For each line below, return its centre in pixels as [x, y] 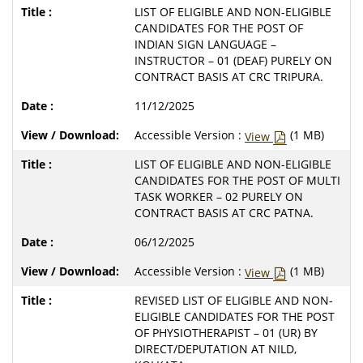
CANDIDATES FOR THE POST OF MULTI [237, 180]
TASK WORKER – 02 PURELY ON [219, 196]
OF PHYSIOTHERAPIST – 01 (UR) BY [226, 332]
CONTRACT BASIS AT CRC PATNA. [224, 212]
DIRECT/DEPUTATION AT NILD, [216, 348]
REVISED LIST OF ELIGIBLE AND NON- [234, 300]
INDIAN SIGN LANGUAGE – [205, 44]
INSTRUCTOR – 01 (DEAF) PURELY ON [233, 60]
